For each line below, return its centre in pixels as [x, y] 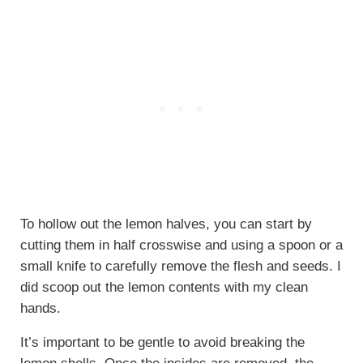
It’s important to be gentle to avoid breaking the [162, 343]
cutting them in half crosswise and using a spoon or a [181, 246]
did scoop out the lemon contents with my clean [164, 288]
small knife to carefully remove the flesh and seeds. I [180, 267]
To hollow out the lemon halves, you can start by [166, 224]
